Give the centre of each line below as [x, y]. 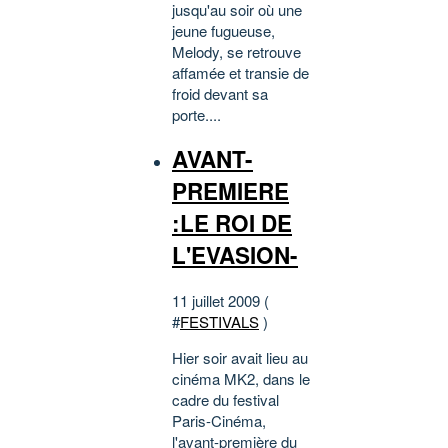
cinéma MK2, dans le [241, 378]
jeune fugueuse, [223, 30]
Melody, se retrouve [236, 51]
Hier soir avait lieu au [240, 357]
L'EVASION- [235, 255]
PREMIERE [230, 191]
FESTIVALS [219, 321]
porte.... [196, 114]
